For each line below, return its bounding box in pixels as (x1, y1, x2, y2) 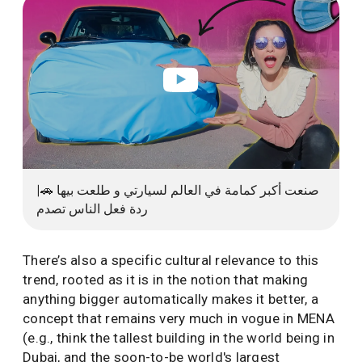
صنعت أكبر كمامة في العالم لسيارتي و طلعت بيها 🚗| (36, 183, 319, 199)
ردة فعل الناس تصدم (36, 201, 148, 217)
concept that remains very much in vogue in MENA (23, 310, 335, 327)
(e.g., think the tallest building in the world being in (23, 330, 335, 347)
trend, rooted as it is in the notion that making (23, 271, 308, 288)
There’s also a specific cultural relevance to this (23, 252, 319, 269)
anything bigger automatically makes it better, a (23, 291, 318, 308)
